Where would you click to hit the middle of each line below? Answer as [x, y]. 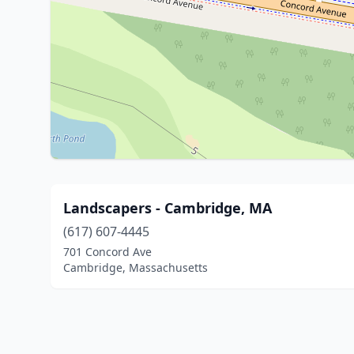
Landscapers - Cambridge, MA [168, 208]
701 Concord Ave [107, 252]
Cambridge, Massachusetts [136, 267]
